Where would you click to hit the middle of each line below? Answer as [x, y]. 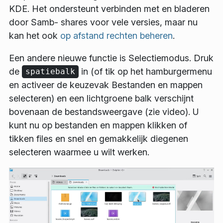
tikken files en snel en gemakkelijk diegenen [99, 138]
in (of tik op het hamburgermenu [145, 71]
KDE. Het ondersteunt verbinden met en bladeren [109, 8]
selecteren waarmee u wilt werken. [79, 152]
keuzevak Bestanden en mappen [136, 85]
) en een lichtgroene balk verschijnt [122, 98]
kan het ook [35, 35]
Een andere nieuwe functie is [69, 58]
